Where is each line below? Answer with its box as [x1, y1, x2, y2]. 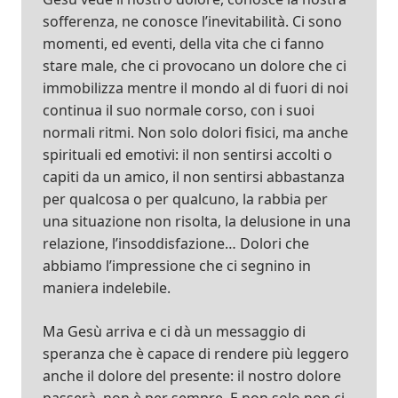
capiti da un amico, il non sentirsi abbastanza [43, 167, 345, 187]
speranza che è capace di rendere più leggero [43, 344, 349, 364]
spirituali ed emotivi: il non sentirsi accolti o [43, 145, 332, 165]
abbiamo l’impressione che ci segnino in [43, 256, 311, 276]
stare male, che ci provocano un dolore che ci [43, 56, 346, 76]
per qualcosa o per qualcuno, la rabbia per [43, 189, 328, 210]
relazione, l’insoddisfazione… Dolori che [43, 234, 309, 254]
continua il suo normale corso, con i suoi [43, 100, 314, 121]
